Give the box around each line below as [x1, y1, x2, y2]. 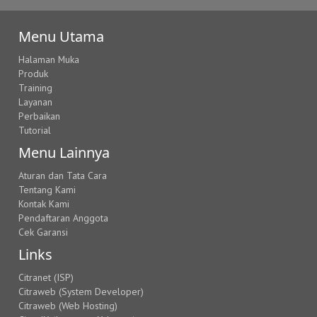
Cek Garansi [18, 226, 69, 239]
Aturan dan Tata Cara [18, 169, 108, 183]
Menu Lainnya [18, 143, 110, 163]
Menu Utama [18, 27, 105, 47]
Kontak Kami [18, 197, 70, 211]
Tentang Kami [18, 183, 76, 197]
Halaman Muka [18, 53, 80, 67]
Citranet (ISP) [18, 271, 74, 284]
